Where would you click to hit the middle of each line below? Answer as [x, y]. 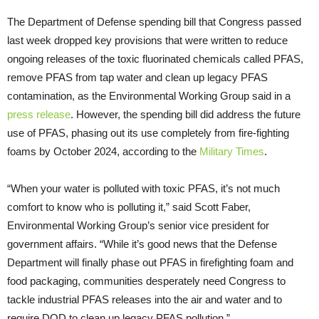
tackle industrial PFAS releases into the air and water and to [145, 300]
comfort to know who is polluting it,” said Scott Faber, [129, 207]
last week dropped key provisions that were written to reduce [147, 41]
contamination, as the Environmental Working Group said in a [149, 96]
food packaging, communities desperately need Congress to [146, 281]
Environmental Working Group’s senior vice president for [138, 226]
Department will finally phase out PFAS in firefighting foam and [150, 263]
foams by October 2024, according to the [103, 152]
